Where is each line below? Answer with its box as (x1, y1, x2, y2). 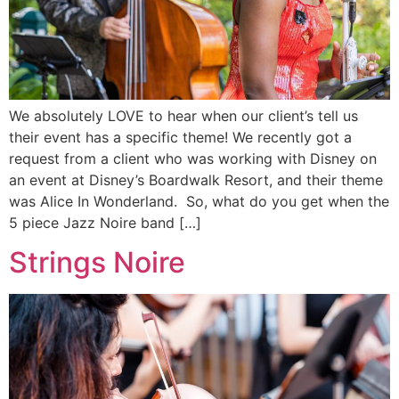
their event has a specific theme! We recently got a (9, 127, 352, 146)
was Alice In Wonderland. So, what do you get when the (9, 191, 389, 210)
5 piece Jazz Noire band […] (9, 213, 201, 232)
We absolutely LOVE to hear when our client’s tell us (9, 106, 358, 125)
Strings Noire (9, 245, 185, 281)
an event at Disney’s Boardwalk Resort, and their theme (9, 170, 383, 189)
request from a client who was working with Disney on (9, 149, 377, 167)
